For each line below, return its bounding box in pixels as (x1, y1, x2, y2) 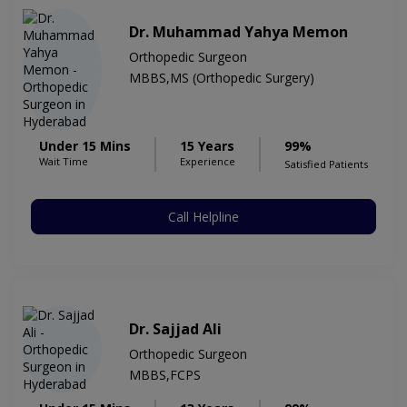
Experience (180, 154, 235, 169)
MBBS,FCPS (129, 366, 201, 384)
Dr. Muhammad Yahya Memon (129, 22, 348, 43)
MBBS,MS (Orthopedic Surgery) (129, 69, 314, 87)
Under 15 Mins (39, 137, 131, 155)
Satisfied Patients (284, 157, 368, 172)
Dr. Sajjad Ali (129, 319, 222, 340)
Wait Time (39, 154, 88, 169)
